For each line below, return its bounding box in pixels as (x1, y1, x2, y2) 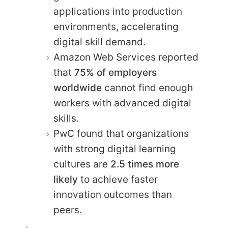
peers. (53, 204, 82, 216)
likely (53, 174, 78, 186)
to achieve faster (78, 174, 158, 186)
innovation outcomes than (53, 189, 172, 201)
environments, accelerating (53, 21, 179, 33)
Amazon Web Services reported (53, 51, 198, 64)
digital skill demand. (53, 36, 146, 48)
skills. (53, 112, 79, 125)
